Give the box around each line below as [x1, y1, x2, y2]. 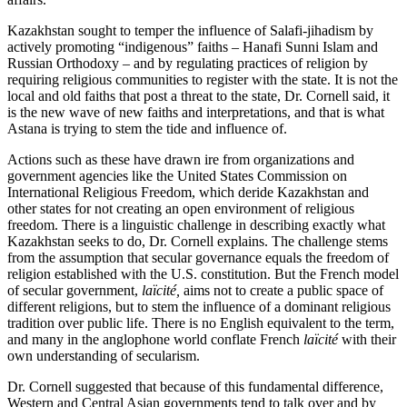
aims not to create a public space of [180, 282, 383, 298]
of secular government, [7, 282, 142, 298]
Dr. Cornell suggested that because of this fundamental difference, [7, 378, 383, 394]
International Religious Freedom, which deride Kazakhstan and [7, 184, 369, 200]
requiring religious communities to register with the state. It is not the [7, 71, 398, 87]
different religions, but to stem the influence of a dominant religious [7, 298, 391, 314]
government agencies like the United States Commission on [7, 167, 347, 184]
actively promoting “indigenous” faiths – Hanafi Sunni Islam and [7, 38, 378, 55]
